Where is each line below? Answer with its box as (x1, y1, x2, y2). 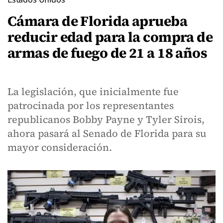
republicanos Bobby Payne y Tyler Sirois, (7, 112, 205, 126)
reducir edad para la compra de (7, 27, 213, 46)
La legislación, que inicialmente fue (7, 85, 179, 99)
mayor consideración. (7, 140, 112, 154)
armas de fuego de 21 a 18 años (7, 43, 208, 62)
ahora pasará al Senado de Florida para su (7, 126, 207, 140)
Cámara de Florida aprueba (7, 11, 188, 30)
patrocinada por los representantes (7, 99, 174, 112)
